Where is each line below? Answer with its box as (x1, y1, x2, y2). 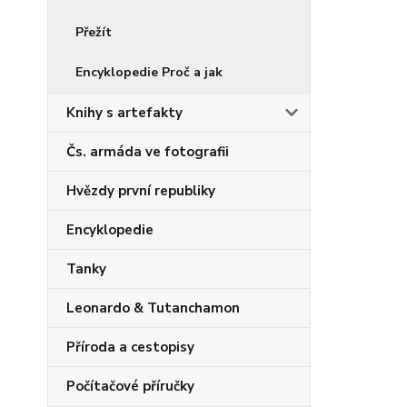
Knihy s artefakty (66, 104, 183, 122)
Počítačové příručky (66, 377, 194, 395)
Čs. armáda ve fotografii (66, 143, 229, 161)
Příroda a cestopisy (66, 338, 194, 356)
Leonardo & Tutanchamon (66, 299, 240, 317)
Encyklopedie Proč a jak (75, 64, 223, 81)
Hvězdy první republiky (66, 182, 215, 200)
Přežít (75, 24, 112, 41)
